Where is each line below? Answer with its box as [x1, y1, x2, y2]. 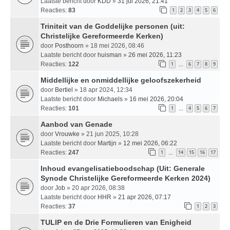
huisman [98, 51, 122, 59]
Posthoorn [55, 42, 84, 49]
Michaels [98, 95, 123, 103]
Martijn [98, 139, 117, 147]
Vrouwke [55, 130, 80, 138]
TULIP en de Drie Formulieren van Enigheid [41, 218, 191, 226]
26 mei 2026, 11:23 [128, 51, 182, 59]
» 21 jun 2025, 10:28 [80, 130, 139, 138]
